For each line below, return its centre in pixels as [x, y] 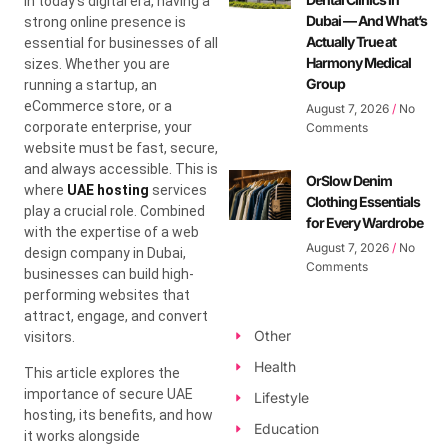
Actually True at [350, 42]
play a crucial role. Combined [114, 210]
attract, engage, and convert [116, 315]
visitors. [49, 336]
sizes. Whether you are [97, 63]
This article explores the [102, 372]
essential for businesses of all [121, 42]
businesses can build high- [109, 273]
